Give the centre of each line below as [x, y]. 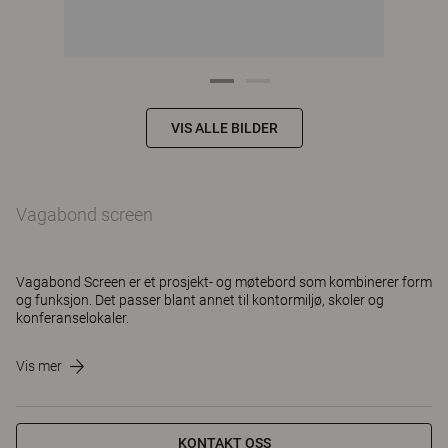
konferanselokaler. [72, 318]
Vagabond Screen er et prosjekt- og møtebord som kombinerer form [224, 282]
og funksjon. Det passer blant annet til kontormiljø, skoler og [200, 300]
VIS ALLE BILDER [224, 128]
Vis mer [39, 366]
